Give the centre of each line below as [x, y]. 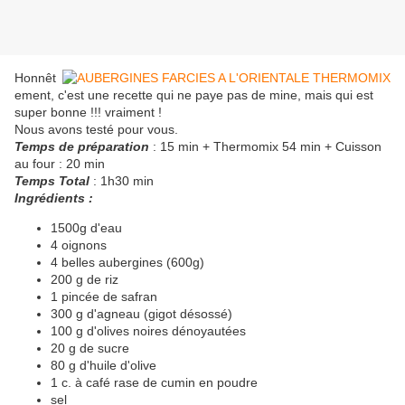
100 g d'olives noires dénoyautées [148, 331]
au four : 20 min [60, 164]
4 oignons [79, 245]
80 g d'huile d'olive [104, 366]
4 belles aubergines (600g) [127, 263]
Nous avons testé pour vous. [96, 130]
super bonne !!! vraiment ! [88, 113]
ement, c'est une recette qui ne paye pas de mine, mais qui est [194, 95]
